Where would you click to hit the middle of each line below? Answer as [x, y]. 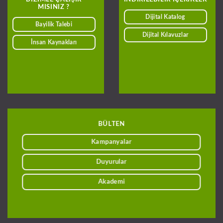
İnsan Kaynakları [54, 43]
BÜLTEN [111, 124]
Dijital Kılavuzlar [165, 35]
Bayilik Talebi [54, 25]
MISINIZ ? [54, 7]
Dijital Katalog [165, 17]
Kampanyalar [111, 142]
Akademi [111, 181]
